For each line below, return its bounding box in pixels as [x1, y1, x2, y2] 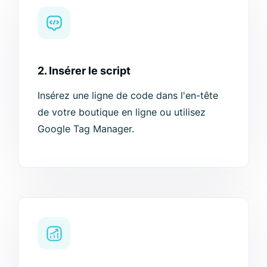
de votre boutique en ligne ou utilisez [38, 106, 206, 119]
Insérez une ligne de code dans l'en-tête [38, 89, 218, 102]
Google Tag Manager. [38, 123, 134, 135]
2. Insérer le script [38, 64, 131, 77]
